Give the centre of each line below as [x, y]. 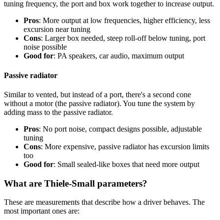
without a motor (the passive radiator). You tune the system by [99, 103]
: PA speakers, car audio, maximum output [119, 56]
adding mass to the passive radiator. [58, 112]
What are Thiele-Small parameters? [76, 183]
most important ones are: [42, 211]
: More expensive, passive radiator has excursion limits [125, 146]
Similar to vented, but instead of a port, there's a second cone [97, 94]
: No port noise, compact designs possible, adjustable [120, 129]
